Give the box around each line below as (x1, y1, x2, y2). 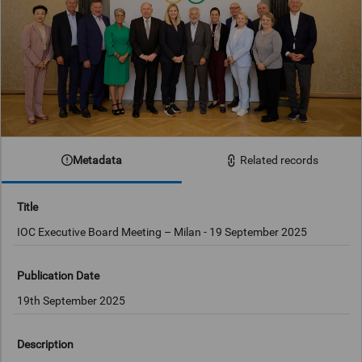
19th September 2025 (17, 294, 126, 308)
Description (17, 337, 74, 351)
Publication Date (17, 268, 100, 282)
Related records (239, 154, 318, 167)
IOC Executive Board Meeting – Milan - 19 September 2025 (17, 225, 308, 239)
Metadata (73, 153, 122, 166)
